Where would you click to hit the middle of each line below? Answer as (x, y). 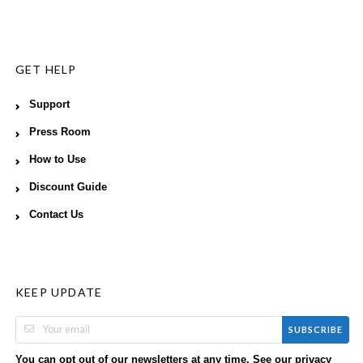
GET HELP (46, 69)
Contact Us (56, 214)
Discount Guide (68, 187)
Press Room (60, 132)
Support (49, 104)
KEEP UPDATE (59, 292)
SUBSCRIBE (316, 330)
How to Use (58, 159)
